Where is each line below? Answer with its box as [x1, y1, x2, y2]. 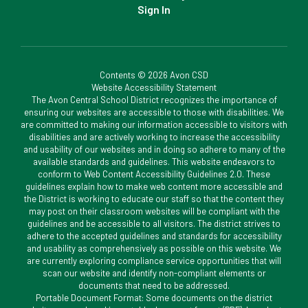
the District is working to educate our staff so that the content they [24, 193, 284, 204]
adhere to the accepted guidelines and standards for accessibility [26, 230, 282, 241]
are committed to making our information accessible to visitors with [21, 119, 287, 130]
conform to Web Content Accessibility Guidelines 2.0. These [38, 168, 270, 179]
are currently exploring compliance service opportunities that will [27, 255, 281, 266]
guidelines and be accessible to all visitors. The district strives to [27, 218, 280, 229]
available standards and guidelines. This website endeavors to [33, 156, 275, 167]
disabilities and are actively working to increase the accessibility [28, 131, 280, 142]
